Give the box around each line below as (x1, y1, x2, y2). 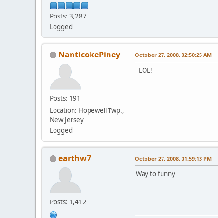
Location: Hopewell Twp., (50, 106, 124, 115)
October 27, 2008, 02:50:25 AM (135, 51, 212, 58)
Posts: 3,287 (50, 11, 87, 20)
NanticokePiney (58, 49, 120, 60)
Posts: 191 (50, 93, 81, 103)
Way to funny (136, 169, 175, 178)
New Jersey (50, 115, 84, 124)
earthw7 (58, 152, 91, 163)
